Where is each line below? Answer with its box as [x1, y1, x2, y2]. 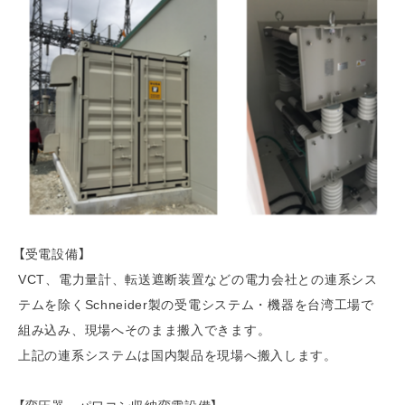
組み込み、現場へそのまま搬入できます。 [18, 320, 271, 339]
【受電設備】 [18, 244, 86, 263]
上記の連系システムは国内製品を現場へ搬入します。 [18, 345, 337, 364]
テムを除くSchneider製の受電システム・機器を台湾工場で [18, 295, 374, 314]
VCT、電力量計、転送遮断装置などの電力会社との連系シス [18, 269, 378, 288]
